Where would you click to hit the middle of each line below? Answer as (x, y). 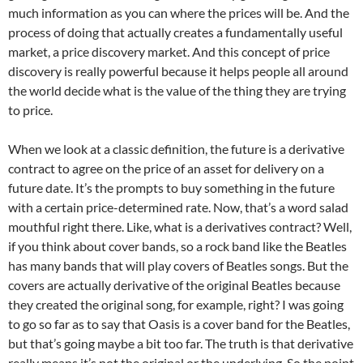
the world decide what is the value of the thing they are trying (177, 91)
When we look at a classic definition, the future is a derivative (176, 149)
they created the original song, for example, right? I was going (176, 305)
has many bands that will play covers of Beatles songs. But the (178, 266)
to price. (30, 110)
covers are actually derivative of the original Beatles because (174, 285)
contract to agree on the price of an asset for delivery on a (166, 169)
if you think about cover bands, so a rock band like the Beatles (177, 246)
